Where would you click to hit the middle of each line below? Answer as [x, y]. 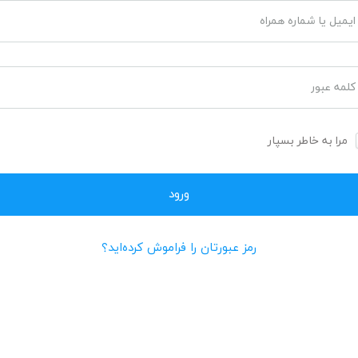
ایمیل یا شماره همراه [307, 21]
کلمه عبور [333, 87]
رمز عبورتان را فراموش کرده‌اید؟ [179, 248]
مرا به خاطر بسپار [307, 141]
